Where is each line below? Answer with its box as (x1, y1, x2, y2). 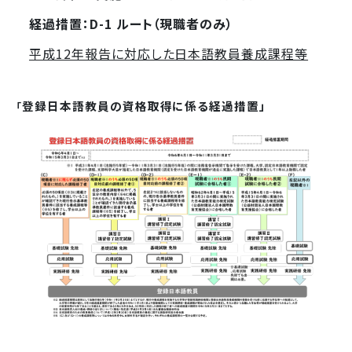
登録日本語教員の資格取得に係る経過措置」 (21, 97, 267, 114)
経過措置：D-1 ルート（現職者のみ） (28, 13, 234, 33)
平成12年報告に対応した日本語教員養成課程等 (28, 43, 309, 63)
